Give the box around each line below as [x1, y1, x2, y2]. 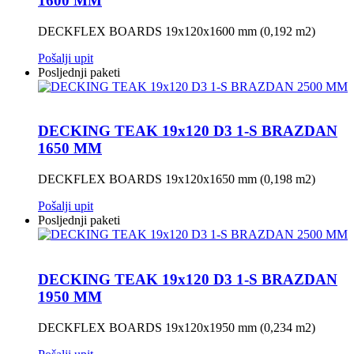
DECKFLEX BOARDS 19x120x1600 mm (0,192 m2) [38, 24, 315, 38]
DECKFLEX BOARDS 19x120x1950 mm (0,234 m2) [38, 320, 315, 334]
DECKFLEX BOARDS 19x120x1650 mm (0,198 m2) [38, 172, 315, 186]
